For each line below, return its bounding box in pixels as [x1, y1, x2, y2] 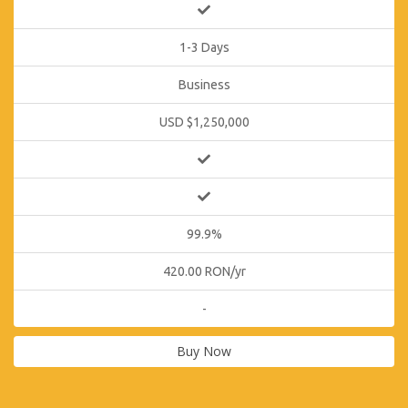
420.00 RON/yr [162, 264, 246, 279]
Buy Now [177, 342, 231, 360]
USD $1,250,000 [158, 115, 250, 129]
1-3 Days [178, 40, 229, 55]
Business [178, 77, 230, 92]
